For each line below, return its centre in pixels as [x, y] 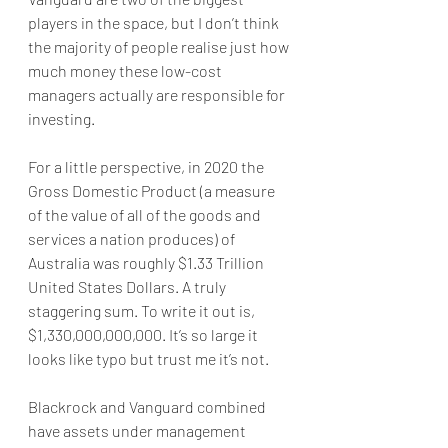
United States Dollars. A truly [128, 286]
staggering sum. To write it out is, [143, 310]
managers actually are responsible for [158, 94]
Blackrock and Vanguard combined [148, 406]
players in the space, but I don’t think [155, 22]
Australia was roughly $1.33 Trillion [147, 262]
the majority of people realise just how [160, 46]
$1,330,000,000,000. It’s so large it [144, 334]
